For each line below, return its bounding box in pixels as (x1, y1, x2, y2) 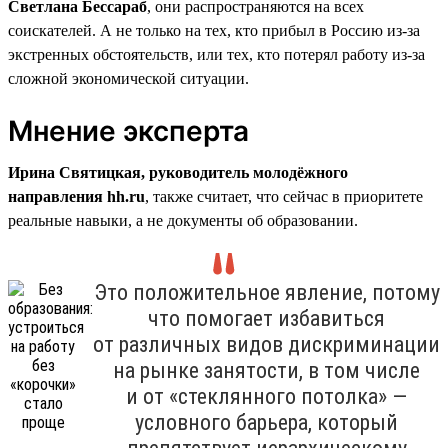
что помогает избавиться (148, 305, 385, 331)
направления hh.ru (8, 187, 145, 205)
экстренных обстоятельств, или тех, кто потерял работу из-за (8, 45, 425, 63)
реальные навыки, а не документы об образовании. (8, 211, 358, 229)
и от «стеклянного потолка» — (126, 383, 407, 409)
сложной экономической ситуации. (8, 69, 249, 87)
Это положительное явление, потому (93, 279, 440, 305)
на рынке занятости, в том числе (113, 357, 420, 383)
